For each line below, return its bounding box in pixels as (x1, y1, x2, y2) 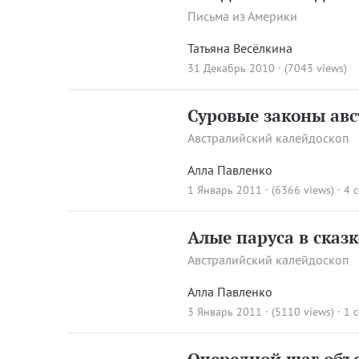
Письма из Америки (188, 8, 298, 25)
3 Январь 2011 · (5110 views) (188, 305, 335, 320)
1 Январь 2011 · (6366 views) (188, 183, 335, 198)
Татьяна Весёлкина (188, 40, 293, 57)
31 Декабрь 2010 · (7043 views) (188, 61, 348, 76)
